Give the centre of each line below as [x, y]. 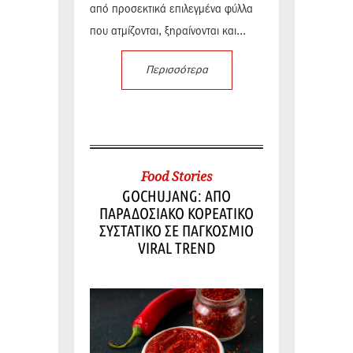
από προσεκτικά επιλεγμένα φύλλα [171, 10]
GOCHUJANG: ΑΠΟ [176, 196]
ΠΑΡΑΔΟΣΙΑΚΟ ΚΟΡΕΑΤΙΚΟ [176, 214]
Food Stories [176, 177]
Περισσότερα [176, 71]
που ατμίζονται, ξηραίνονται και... [168, 32]
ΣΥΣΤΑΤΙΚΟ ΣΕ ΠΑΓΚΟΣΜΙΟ [176, 231]
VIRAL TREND [176, 248]
